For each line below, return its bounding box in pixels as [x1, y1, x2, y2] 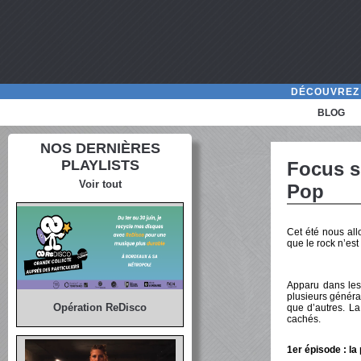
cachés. [287, 313, 321, 325]
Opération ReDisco [53, 301, 147, 314]
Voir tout [78, 178, 122, 190]
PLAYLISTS [60, 157, 139, 173]
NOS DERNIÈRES [39, 140, 160, 156]
